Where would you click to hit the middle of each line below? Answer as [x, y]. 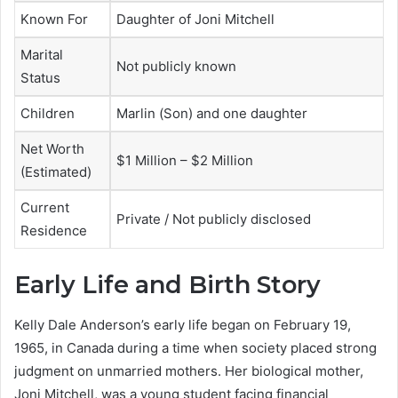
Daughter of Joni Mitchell [195, 19]
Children [48, 113]
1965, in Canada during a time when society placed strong [195, 347]
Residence [54, 230]
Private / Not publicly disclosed [214, 219]
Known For [54, 19]
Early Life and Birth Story [167, 285]
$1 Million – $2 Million [185, 160]
